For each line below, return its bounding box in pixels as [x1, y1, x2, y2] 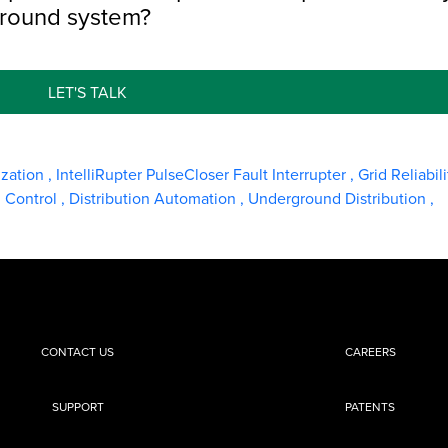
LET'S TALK [47, 81, 127, 104]
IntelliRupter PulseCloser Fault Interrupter [56, 163, 350, 186]
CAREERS [344, 343, 396, 361]
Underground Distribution [248, 187, 430, 210]
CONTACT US [41, 343, 115, 361]
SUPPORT [51, 398, 104, 416]
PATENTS [345, 398, 396, 416]
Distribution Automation [69, 187, 240, 210]
